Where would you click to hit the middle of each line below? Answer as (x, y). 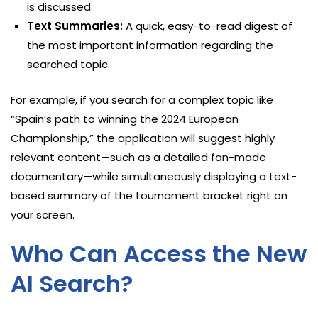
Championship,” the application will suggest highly (143, 138)
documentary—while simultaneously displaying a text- (154, 176)
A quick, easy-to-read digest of (208, 26)
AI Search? (72, 283)
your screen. (43, 214)
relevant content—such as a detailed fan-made (138, 157)
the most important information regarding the (150, 45)
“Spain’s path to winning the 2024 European (125, 119)
